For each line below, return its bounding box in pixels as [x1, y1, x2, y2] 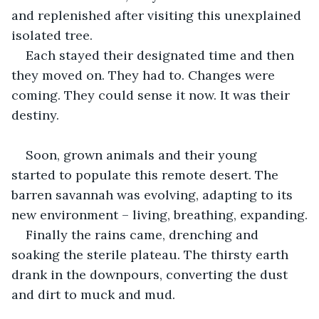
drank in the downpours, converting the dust [11, 266, 291, 283]
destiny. [11, 106, 59, 123]
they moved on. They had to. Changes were [11, 66, 278, 83]
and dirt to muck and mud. [11, 286, 175, 303]
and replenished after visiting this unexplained [11, 6, 305, 23]
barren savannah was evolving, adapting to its [11, 186, 296, 203]
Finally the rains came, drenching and [26, 226, 262, 243]
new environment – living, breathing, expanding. [11, 206, 308, 223]
